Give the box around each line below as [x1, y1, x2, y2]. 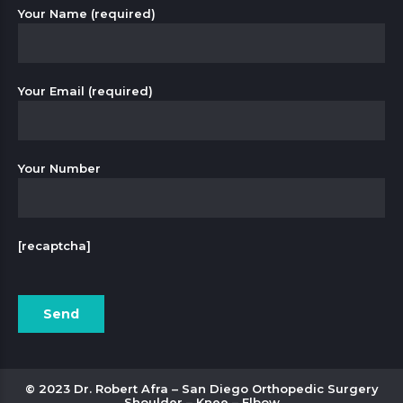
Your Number [18, 160, 101, 175]
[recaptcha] [18, 237, 91, 253]
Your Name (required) [18, 5, 156, 21]
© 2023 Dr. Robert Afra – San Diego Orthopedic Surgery [24, 381, 379, 396]
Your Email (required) [18, 83, 153, 98]
